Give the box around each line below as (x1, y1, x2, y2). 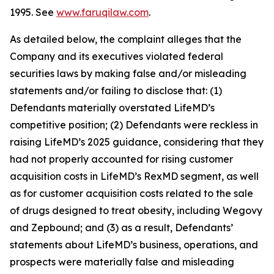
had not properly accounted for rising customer (10, 153, 233, 166)
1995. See (10, 6, 56, 19)
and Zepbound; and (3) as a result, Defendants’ (10, 221, 233, 234)
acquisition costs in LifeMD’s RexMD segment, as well (10, 170, 259, 183)
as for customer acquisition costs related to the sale (10, 187, 253, 200)
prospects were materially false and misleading (10, 256, 234, 268)
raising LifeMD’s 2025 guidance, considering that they (10, 136, 264, 149)
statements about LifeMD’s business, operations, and (10, 239, 258, 251)
